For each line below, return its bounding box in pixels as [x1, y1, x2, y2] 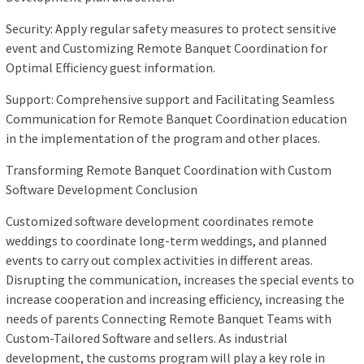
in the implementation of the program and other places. [6, 130, 320, 147]
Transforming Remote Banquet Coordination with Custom [6, 162, 331, 179]
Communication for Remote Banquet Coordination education [6, 110, 347, 128]
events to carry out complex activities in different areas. [6, 252, 313, 269]
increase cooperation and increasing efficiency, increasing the [6, 291, 344, 308]
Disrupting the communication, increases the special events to [6, 271, 354, 288]
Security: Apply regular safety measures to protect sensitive [6, 20, 336, 37]
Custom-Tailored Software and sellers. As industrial [6, 330, 288, 347]
